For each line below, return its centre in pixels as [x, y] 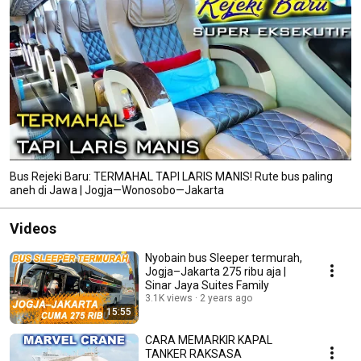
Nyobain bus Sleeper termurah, [224, 257]
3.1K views [169, 298]
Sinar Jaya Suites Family [207, 285]
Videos [33, 228]
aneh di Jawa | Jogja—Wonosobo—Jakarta [117, 190]
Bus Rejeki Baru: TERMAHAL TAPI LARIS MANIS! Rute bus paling [171, 176]
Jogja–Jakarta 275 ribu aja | [216, 271]
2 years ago [226, 298]
